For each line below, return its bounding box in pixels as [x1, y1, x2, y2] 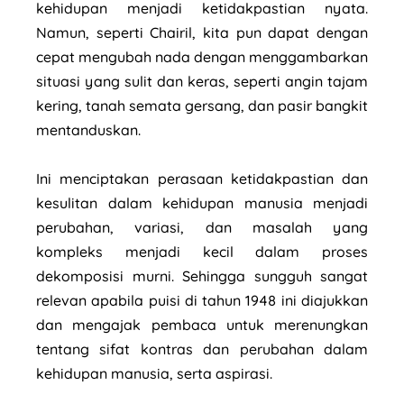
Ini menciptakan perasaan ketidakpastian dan [36, 169, 368, 188]
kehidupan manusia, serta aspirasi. [36, 363, 276, 382]
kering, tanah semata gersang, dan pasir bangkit [36, 96, 368, 115]
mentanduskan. [36, 120, 144, 139]
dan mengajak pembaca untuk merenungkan [36, 315, 368, 334]
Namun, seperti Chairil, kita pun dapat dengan [36, 23, 368, 41]
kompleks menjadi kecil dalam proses [36, 242, 368, 261]
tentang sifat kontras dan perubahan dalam [36, 339, 368, 358]
